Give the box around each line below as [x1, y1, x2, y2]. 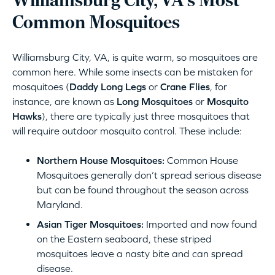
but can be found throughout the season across [37, 184, 249, 195]
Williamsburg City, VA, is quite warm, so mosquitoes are [12, 51, 258, 63]
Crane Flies [160, 80, 210, 92]
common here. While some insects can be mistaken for [12, 66, 253, 77]
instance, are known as [12, 95, 117, 107]
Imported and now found [146, 218, 257, 230]
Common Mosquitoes [12, 14, 180, 33]
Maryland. [37, 198, 83, 210]
